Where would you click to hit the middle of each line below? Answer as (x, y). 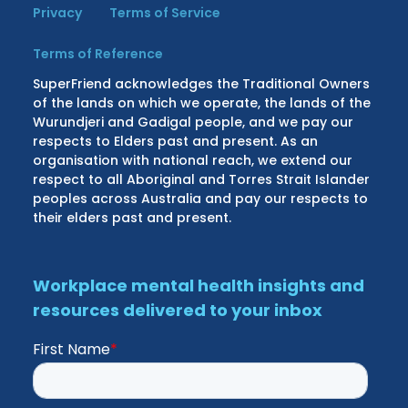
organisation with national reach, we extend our (193, 160)
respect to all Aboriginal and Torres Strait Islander (202, 179)
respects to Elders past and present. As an (176, 141)
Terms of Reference (98, 53)
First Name (72, 349)
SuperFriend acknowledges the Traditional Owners (202, 83)
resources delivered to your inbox (178, 310)
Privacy (58, 12)
